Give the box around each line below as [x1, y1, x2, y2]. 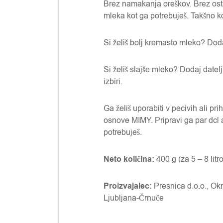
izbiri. [104, 76, 122, 87]
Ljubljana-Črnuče [104, 193, 164, 204]
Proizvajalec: [104, 181, 152, 192]
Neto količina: [104, 154, 154, 165]
